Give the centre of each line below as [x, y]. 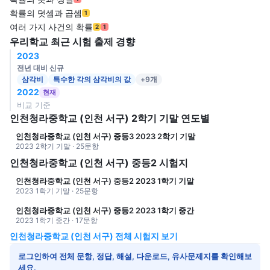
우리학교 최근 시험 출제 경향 [72, 42]
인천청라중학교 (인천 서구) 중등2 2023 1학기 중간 [105, 211]
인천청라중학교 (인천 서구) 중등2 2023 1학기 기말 [105, 181]
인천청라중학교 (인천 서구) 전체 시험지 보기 [94, 236]
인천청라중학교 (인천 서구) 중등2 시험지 [99, 163]
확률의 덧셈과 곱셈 [46, 13]
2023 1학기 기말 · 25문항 [57, 191]
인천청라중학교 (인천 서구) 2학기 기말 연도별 [110, 118]
